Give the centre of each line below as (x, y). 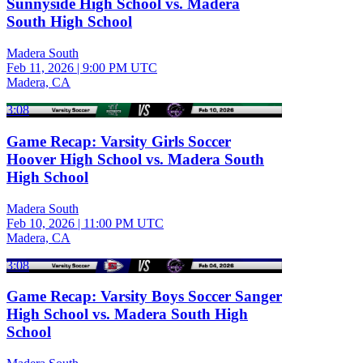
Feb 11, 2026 (40, 68)
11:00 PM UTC (124, 223)
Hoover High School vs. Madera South (135, 159)
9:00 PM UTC (120, 68)
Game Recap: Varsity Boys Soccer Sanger (144, 297)
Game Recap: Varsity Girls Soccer (119, 141)
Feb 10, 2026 (41, 223)
